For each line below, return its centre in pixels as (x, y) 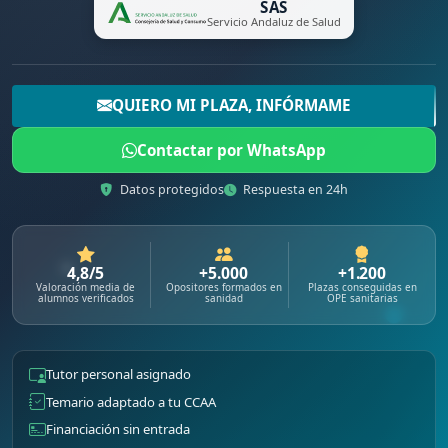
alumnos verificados (85, 297)
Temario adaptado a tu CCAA (131, 401)
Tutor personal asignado (118, 374)
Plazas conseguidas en (362, 286)
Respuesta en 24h (294, 190)
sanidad (223, 297)
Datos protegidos (170, 190)
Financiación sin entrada (118, 429)
